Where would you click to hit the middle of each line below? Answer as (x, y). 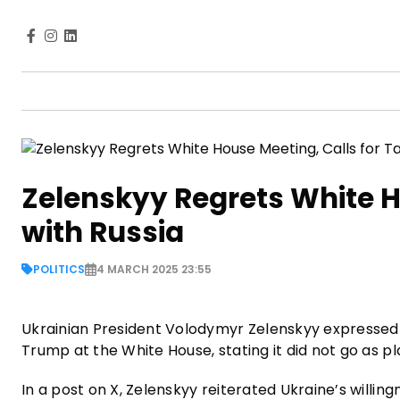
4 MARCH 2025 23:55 (154, 269)
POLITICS (59, 269)
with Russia (103, 232)
